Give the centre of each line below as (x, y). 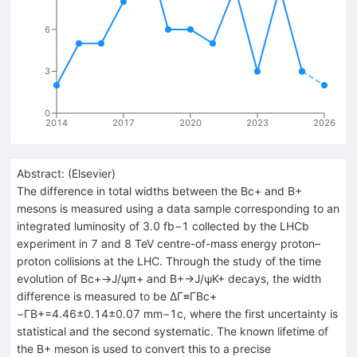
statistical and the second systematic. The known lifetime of (173, 331)
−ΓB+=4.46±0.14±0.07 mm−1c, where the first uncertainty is (177, 313)
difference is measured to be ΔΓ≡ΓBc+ (117, 296)
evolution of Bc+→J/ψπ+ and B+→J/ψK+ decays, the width (169, 278)
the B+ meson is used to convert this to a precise (144, 348)
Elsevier (92, 173)
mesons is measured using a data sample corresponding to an (178, 208)
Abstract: (41, 173)
